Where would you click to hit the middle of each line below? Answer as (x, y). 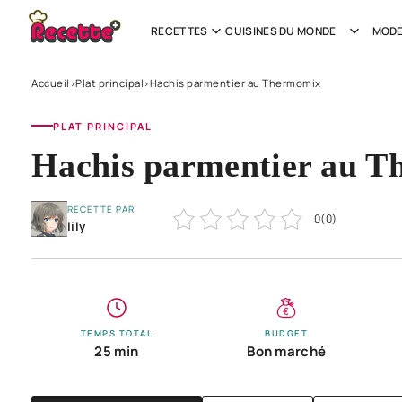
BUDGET (287, 333)
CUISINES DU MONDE (281, 31)
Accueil (51, 83)
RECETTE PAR (101, 209)
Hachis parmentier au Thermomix (235, 83)
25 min (117, 351)
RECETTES (179, 31)
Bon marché (287, 351)
